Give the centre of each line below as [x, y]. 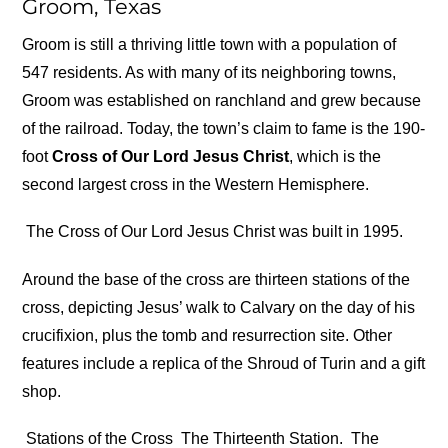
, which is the [335, 157]
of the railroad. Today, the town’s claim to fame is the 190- [224, 129]
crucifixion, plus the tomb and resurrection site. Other [207, 335]
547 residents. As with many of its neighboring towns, [209, 73]
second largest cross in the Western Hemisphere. [196, 185]
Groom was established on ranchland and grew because [222, 101]
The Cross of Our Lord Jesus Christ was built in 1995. [213, 232]
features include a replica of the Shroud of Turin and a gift [224, 363]
